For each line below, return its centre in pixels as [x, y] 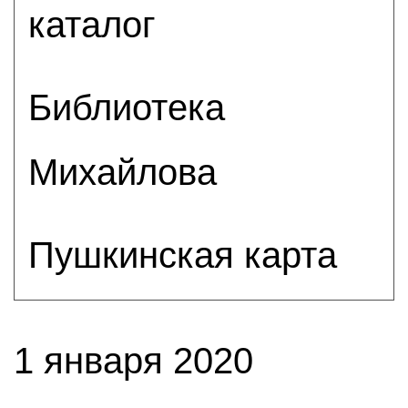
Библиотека [127, 107]
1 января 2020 [133, 361]
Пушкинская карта [183, 255]
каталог [92, 24]
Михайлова [122, 172]
